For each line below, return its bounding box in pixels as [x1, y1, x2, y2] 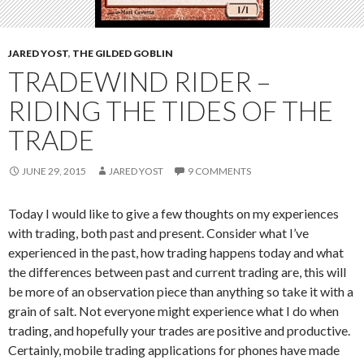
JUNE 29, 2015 [22, 165, 86, 177]
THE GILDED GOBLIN [72, 47, 173, 59]
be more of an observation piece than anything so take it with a [8, 284, 353, 299]
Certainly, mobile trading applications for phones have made [8, 342, 340, 357]
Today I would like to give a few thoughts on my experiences [8, 206, 339, 221]
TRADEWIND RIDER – [8, 65, 271, 97]
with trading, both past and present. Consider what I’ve [8, 225, 309, 240]
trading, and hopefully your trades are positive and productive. [8, 323, 350, 338]
